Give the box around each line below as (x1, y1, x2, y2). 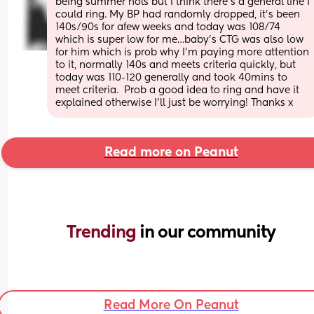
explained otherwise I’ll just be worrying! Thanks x (55, 97, 294, 108)
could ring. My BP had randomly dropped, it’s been (55, 9, 301, 20)
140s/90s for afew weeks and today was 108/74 (55, 22, 281, 32)
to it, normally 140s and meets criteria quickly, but (55, 60, 296, 70)
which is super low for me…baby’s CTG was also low (55, 34, 304, 45)
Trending (67, 224, 139, 241)
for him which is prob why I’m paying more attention (55, 47, 310, 57)
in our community (139, 224, 275, 241)
